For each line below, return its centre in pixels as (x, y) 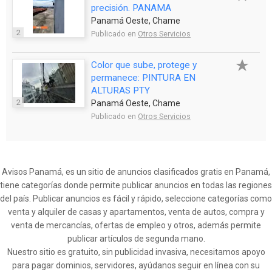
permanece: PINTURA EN (143, 77)
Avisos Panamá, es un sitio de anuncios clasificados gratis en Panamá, (136, 172)
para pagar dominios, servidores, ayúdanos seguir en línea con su (136, 265)
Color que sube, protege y (144, 65)
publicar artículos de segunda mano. (136, 238)
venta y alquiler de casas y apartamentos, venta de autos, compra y (136, 212)
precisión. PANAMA (131, 8)
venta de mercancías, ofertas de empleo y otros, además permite (136, 225)
